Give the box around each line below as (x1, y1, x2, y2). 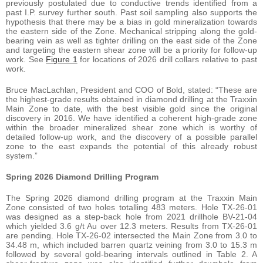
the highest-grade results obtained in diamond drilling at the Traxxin (6, 94, 257, 104)
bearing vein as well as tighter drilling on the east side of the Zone (6, 35, 257, 45)
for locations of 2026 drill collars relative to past (77, 54, 258, 64)
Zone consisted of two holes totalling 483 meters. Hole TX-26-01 (6, 202, 257, 212)
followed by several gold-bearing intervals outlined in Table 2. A (6, 249, 257, 259)
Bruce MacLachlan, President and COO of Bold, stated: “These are (6, 85, 257, 95)
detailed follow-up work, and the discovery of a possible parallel (6, 131, 257, 141)
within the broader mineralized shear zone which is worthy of (6, 122, 257, 132)
